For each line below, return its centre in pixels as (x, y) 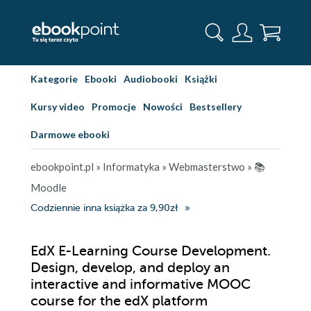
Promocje (114, 107)
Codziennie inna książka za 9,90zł (104, 208)
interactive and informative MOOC (141, 284)
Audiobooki (151, 79)
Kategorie (54, 79)
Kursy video (58, 107)
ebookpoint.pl (62, 167)
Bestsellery (216, 107)
